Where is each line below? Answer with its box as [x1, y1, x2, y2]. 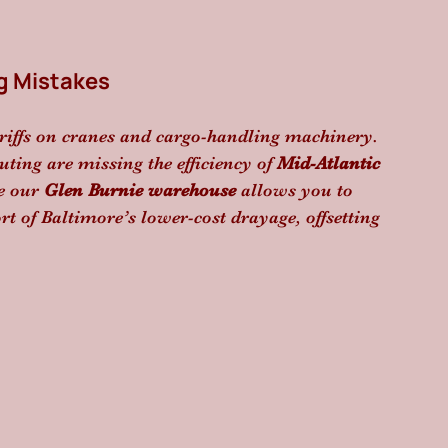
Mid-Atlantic [277, 153, 385, 173]
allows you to [236, 180, 358, 200]
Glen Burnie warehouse [44, 180, 236, 200]
